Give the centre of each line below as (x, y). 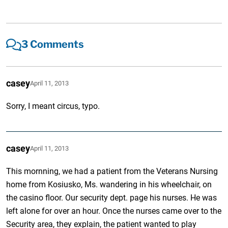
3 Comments (53, 45)
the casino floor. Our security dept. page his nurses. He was (112, 197)
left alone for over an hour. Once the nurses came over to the (114, 211)
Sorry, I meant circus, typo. (53, 106)
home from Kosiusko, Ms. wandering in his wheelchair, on (109, 184)
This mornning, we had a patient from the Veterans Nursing (112, 171)
